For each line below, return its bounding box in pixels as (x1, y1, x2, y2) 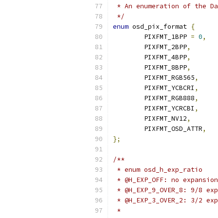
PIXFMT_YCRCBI (144, 104, 195, 112)
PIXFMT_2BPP (144, 43, 187, 51)
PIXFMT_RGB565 (144, 73, 195, 82)
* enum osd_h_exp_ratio (113, 165, 202, 174)
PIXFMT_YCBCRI (144, 84, 195, 92)
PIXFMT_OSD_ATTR (144, 125, 202, 133)
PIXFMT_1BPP (144, 33, 191, 41)
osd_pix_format (128, 22, 191, 31)
